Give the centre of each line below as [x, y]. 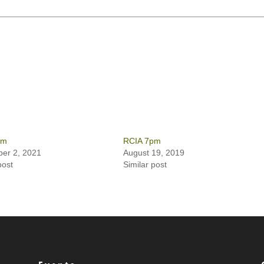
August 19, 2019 [154, 153]
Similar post [145, 164]
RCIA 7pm [142, 141]
